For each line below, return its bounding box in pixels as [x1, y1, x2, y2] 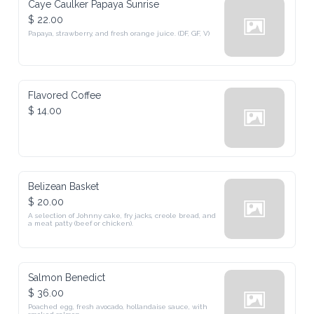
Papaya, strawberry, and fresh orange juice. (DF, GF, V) [28, 29, 210, 37]
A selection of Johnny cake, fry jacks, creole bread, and [28, 212, 217, 219]
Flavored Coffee [28, 90, 102, 101]
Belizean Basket [28, 181, 100, 192]
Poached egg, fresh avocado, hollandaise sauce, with [28, 303, 208, 310]
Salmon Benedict [28, 272, 106, 283]
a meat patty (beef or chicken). [28, 219, 134, 227]
